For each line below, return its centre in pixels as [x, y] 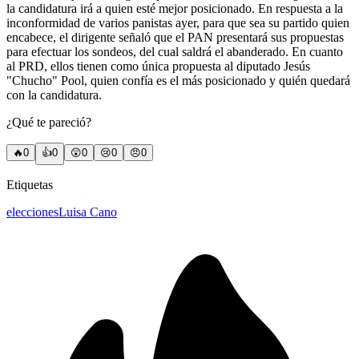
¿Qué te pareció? [49, 122]
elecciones [32, 212]
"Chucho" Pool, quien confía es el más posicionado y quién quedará [178, 80]
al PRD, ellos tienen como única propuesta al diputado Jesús [158, 66]
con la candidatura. [54, 95]
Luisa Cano [88, 212]
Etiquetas [30, 184]
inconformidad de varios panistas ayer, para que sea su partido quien [178, 22]
